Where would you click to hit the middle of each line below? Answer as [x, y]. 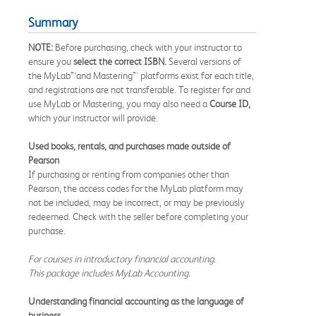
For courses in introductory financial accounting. [122, 259]
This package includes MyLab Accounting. [109, 273]
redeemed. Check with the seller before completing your [138, 216]
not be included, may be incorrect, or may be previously [136, 202]
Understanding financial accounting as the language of [136, 301]
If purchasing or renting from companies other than [129, 174]
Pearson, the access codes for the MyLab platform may [136, 188]
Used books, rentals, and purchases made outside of [129, 146]
